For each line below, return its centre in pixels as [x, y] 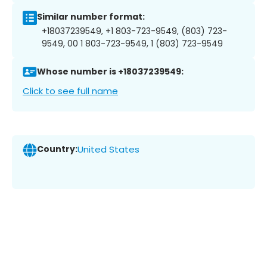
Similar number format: [91, 17]
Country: [57, 149]
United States [108, 150]
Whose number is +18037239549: [110, 72]
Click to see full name [70, 91]
